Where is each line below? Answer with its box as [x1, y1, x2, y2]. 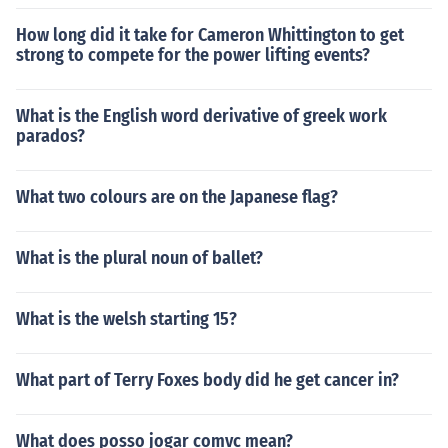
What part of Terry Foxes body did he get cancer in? [16, 369, 399, 391]
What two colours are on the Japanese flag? [16, 186, 338, 208]
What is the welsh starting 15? [16, 308, 237, 330]
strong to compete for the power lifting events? [16, 44, 370, 66]
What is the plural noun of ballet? [16, 247, 263, 269]
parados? [16, 125, 85, 147]
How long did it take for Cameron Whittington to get [16, 24, 404, 46]
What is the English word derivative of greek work [16, 105, 387, 127]
